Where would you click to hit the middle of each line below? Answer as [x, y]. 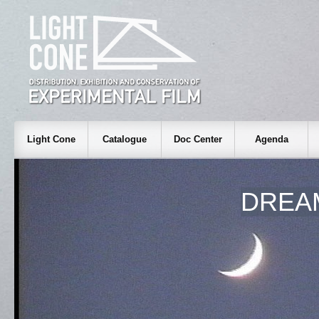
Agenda [271, 139]
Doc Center [198, 139]
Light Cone [51, 139]
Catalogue [125, 139]
